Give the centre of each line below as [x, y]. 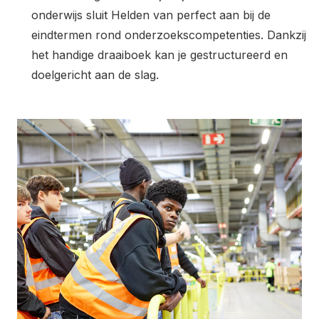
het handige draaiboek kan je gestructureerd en [159, 55]
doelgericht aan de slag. [95, 75]
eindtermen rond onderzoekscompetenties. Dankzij [169, 35]
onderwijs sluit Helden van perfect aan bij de [151, 15]
